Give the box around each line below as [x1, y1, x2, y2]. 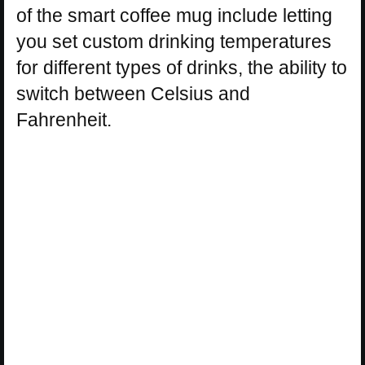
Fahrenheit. [16, 109, 112, 131]
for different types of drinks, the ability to [16, 57, 347, 79]
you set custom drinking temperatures [16, 31, 332, 53]
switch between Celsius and [16, 83, 250, 105]
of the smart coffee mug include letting [16, 5, 332, 27]
